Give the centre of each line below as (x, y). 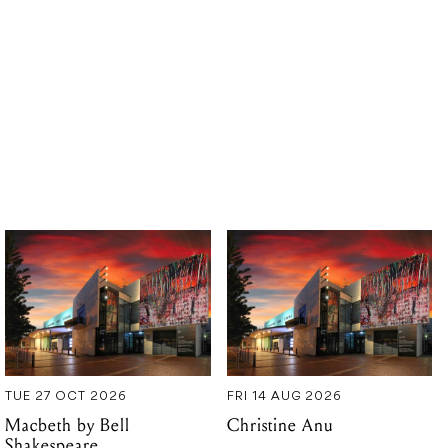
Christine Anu (280, 425)
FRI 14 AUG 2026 (284, 396)
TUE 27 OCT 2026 (66, 396)
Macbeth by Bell (68, 425)
